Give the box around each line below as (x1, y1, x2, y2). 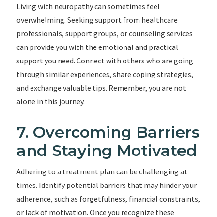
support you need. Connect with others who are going (16, 56, 193, 65)
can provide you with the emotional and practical (16, 42, 178, 52)
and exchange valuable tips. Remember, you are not (16, 83, 186, 93)
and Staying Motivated (16, 141, 197, 160)
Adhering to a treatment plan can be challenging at (16, 167, 187, 176)
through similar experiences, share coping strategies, (16, 69, 193, 79)
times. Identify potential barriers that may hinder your (16, 180, 197, 190)
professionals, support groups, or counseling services (16, 29, 193, 38)
